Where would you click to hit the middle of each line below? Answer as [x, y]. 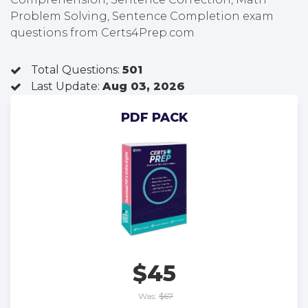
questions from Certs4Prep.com [102, 33]
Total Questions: [77, 70]
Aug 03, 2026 [144, 86]
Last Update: [67, 86]
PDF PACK [154, 118]
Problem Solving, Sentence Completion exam [142, 16]
